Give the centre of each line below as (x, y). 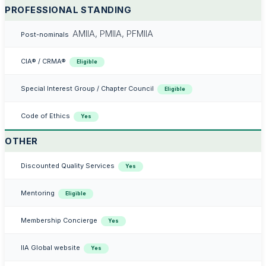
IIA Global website (50, 247)
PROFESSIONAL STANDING (68, 10)
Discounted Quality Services (67, 165)
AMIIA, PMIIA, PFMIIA (113, 34)
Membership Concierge (59, 220)
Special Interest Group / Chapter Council (87, 88)
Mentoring (37, 193)
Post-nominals (45, 34)
